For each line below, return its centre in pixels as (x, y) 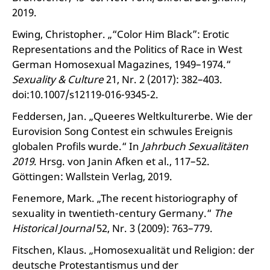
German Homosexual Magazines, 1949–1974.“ (121, 64)
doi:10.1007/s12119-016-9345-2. (85, 94)
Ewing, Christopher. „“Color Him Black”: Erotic (121, 34)
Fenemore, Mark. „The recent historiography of (125, 198)
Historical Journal (53, 228)
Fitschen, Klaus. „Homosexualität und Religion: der (133, 250)
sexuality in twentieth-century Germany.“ (113, 213)
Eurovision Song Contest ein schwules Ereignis (122, 131)
